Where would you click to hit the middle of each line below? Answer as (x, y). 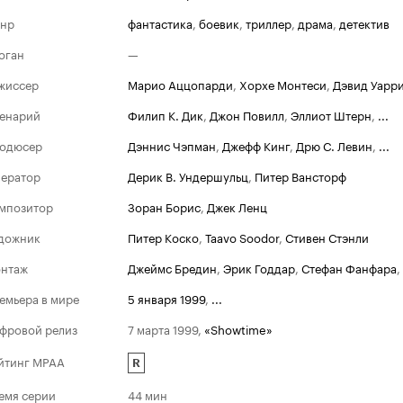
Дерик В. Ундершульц (188, 175)
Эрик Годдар (259, 267)
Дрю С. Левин (334, 145)
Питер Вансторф (300, 175)
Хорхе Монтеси (283, 84)
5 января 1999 (166, 298)
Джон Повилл (247, 114)
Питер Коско (163, 237)
